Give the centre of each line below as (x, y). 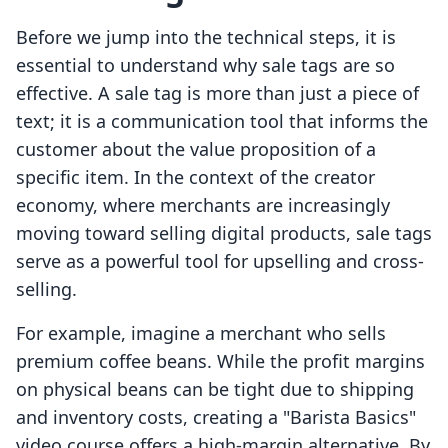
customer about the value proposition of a (196, 149)
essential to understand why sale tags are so (205, 65)
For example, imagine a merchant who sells (201, 333)
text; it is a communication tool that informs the (222, 121)
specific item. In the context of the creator (195, 177)
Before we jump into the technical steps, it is (206, 37)
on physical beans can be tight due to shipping (215, 389)
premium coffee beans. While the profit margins (220, 361)
